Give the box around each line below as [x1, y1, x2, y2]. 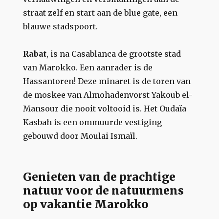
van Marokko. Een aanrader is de [23, 62, 153, 72]
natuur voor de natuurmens [23, 183, 184, 197]
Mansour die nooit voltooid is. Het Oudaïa [23, 103, 187, 113]
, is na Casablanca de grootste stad [46, 48, 181, 59]
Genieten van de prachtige [23, 169, 176, 184]
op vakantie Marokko [23, 197, 149, 211]
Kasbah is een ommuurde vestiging [23, 117, 162, 127]
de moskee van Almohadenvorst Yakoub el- [23, 89, 193, 100]
